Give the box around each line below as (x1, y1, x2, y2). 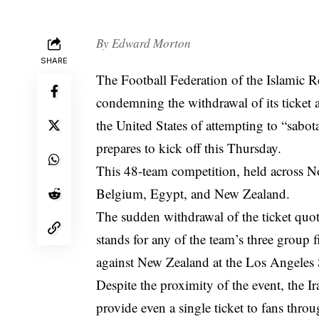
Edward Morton (112, 34, 192, 51)
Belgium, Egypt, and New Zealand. (96, 184, 291, 203)
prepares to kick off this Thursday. (96, 139, 282, 157)
